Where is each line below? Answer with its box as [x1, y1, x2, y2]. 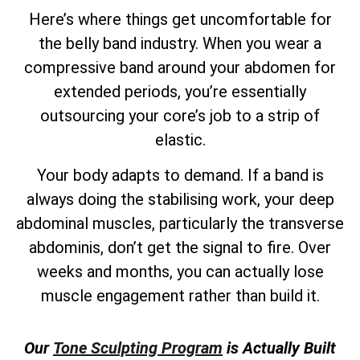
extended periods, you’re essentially [54, 81, 306, 101]
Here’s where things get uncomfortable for [28, 9, 332, 29]
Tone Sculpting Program [53, 337, 223, 358]
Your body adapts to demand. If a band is [36, 166, 324, 186]
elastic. [154, 129, 206, 149]
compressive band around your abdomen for [24, 57, 336, 77]
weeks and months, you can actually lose [36, 262, 324, 282]
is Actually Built [223, 337, 336, 358]
